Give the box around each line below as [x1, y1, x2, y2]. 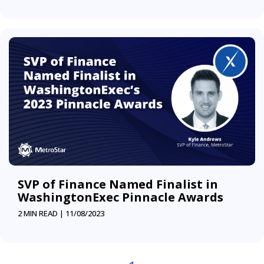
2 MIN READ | [18, 208, 64, 219]
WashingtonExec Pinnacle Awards [18, 189, 223, 206]
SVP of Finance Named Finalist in [18, 176, 218, 193]
